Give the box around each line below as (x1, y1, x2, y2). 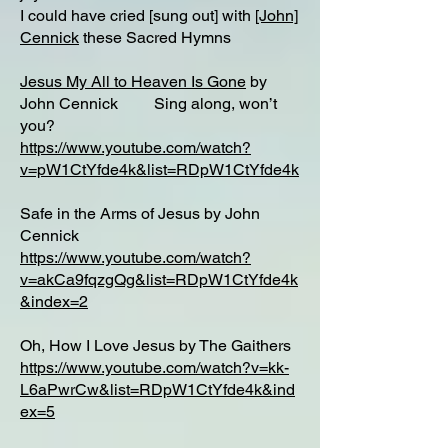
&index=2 (20, 292, 88, 311)
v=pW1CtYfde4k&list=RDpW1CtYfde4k (20, 160, 299, 179)
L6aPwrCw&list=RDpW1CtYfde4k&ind (20, 380, 295, 399)
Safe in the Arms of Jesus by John (20, 204, 260, 223)
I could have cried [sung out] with (20, 6, 255, 25)
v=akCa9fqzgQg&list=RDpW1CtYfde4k (20, 270, 298, 289)
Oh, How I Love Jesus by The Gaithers (20, 336, 291, 355)
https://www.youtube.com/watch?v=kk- (20, 358, 289, 377)
